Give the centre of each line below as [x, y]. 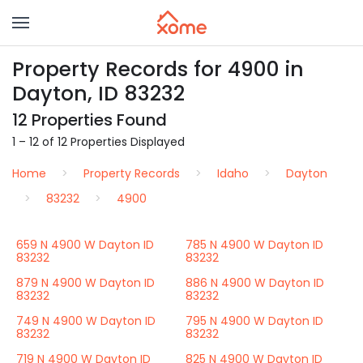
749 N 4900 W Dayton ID [86, 321]
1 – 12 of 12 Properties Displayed [98, 142]
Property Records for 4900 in [158, 69]
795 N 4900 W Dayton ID [254, 321]
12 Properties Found [90, 120]
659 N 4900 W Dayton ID [85, 245]
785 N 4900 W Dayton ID [254, 245]
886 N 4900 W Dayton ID [255, 283]
